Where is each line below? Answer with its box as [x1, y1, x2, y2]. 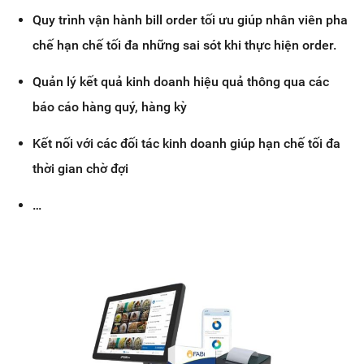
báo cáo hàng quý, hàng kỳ [32, 99, 187, 115]
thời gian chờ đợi [32, 161, 128, 177]
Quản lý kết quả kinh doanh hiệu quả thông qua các [32, 74, 329, 90]
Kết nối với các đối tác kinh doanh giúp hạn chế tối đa [32, 136, 340, 152]
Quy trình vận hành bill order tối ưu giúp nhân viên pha [32, 12, 348, 28]
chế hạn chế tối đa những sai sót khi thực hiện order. [32, 37, 336, 54]
